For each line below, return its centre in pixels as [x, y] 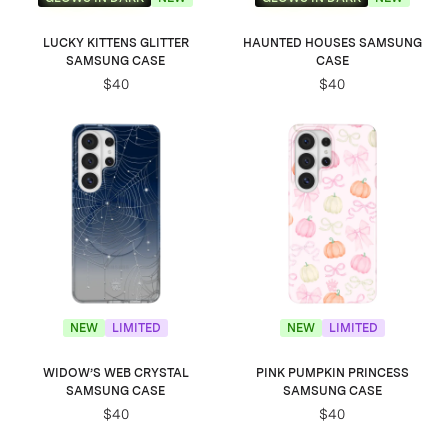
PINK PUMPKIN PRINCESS [332, 373]
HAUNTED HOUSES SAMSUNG [332, 42]
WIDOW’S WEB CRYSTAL [115, 373]
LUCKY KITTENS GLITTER [115, 42]
